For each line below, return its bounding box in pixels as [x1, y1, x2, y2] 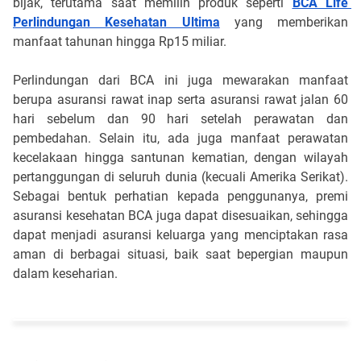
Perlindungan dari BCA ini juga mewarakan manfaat [13, 72, 348, 88]
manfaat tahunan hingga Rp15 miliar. [13, 33, 226, 49]
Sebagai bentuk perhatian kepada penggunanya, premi [13, 188, 348, 204]
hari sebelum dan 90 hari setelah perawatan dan [13, 110, 348, 127]
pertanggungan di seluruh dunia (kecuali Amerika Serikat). [13, 168, 348, 185]
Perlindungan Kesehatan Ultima [13, 14, 220, 30]
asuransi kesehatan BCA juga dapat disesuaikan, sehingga [13, 207, 348, 223]
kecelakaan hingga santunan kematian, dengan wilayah [13, 149, 348, 165]
